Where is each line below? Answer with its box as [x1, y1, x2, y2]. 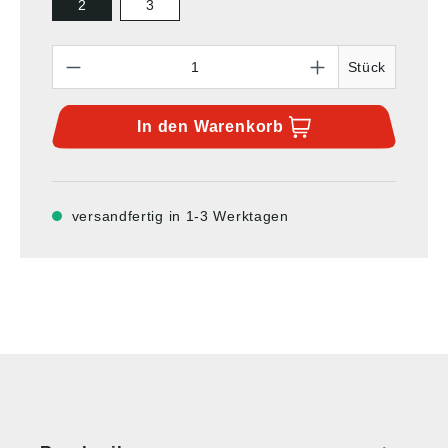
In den [137, 117, 194, 135]
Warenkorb [193, 117, 284, 135]
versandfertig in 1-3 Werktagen [71, 207, 289, 224]
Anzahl [51, 45, 99, 62]
